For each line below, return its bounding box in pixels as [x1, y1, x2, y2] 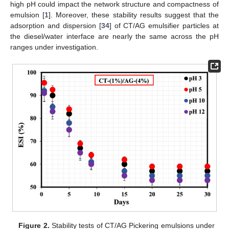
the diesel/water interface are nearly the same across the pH [10, 32, 219, 41]
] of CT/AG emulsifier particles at [109, 21, 219, 30]
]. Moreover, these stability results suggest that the [49, 11, 219, 19]
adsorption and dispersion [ [10, 21, 101, 30]
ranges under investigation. [10, 43, 98, 52]
